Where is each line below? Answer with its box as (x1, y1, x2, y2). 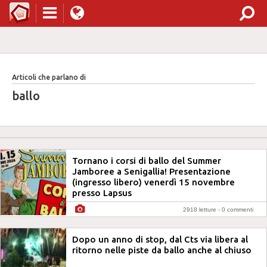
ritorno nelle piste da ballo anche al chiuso (72, 245, 252, 255)
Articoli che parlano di (12, 73, 86, 81)
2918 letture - (183, 206, 222, 213)
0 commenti (222, 206, 253, 213)
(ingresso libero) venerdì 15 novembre (72, 177, 235, 187)
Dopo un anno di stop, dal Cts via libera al (72, 234, 248, 244)
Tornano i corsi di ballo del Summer (72, 156, 221, 166)
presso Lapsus (72, 188, 132, 198)
